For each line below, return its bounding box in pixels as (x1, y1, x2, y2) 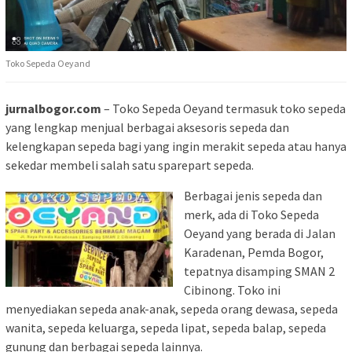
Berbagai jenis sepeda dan (184, 188, 322, 204)
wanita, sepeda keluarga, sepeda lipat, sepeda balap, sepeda (5, 320, 326, 336)
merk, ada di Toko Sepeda (184, 207, 319, 223)
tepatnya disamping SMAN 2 (184, 263, 335, 280)
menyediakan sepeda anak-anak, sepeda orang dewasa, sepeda (5, 301, 338, 317)
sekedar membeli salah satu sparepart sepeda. (5, 157, 254, 174)
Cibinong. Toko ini (184, 282, 280, 299)
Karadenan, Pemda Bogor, (184, 244, 324, 261)
